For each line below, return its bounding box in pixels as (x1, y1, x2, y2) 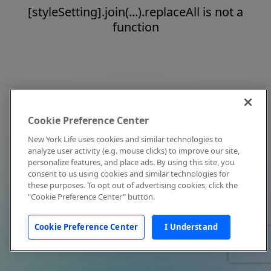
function (112, 19, 159, 35)
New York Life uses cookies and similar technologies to (28, 134, 223, 145)
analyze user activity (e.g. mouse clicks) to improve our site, (28, 145, 240, 156)
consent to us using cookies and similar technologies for (28, 168, 229, 179)
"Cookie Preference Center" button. (28, 191, 155, 202)
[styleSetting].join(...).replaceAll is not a (28, 4, 243, 20)
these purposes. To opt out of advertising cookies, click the (28, 180, 238, 191)
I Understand (165, 221, 218, 232)
